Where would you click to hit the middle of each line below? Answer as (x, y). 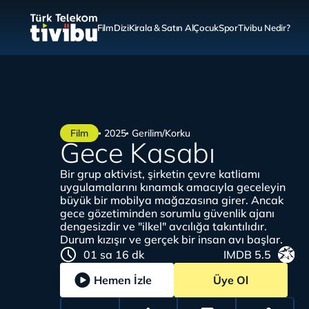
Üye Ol (231, 280)
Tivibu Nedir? (264, 27)
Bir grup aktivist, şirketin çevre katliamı (160, 174)
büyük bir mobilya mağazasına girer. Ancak (172, 200)
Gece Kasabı (138, 152)
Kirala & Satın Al (161, 27)
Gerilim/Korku (161, 133)
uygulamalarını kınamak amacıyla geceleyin (173, 187)
